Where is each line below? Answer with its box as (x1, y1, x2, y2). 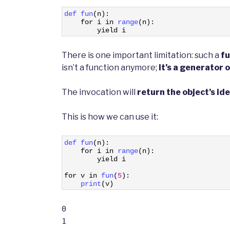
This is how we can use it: (62, 112, 158, 122)
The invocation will (62, 87, 137, 98)
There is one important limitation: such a (62, 50, 221, 61)
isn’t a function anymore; (62, 63, 159, 73)
